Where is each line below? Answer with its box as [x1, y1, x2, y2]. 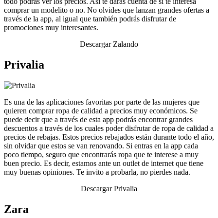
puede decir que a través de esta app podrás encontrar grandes [4, 115, 193, 124]
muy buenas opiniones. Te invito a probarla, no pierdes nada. [4, 168, 190, 177]
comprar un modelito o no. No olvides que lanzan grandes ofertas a [4, 6, 209, 15]
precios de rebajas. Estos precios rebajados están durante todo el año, [4, 133, 214, 142]
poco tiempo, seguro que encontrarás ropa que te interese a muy [4, 150, 199, 159]
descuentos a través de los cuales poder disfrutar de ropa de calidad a [4, 124, 214, 133]
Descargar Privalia [81, 184, 137, 193]
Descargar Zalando [80, 40, 138, 49]
